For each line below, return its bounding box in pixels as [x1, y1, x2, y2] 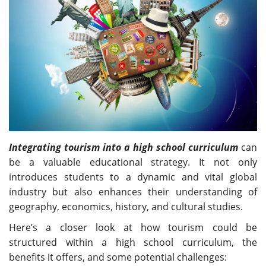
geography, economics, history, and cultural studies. [9, 200, 243, 214]
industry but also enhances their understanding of [9, 185, 257, 199]
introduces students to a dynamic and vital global [9, 170, 257, 184]
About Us [15, 20, 52, 31]
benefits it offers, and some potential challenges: [9, 251, 227, 264]
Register [15, 63, 48, 74]
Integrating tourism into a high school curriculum [9, 141, 238, 154]
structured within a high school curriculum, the [9, 236, 257, 249]
